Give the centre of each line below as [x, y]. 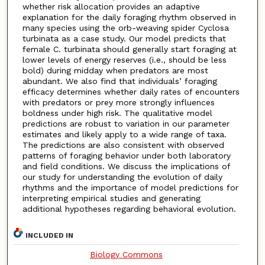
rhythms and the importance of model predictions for [130, 188]
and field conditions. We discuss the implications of [126, 166]
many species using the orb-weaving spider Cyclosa [125, 28]
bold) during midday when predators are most [115, 70]
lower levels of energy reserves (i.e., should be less [124, 60]
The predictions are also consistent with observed [123, 145]
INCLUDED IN [50, 235]
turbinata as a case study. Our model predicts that [124, 38]
